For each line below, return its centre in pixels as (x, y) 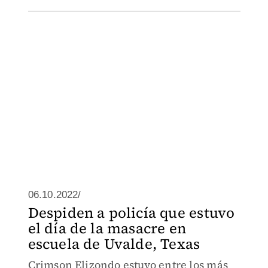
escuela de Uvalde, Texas (114, 244)
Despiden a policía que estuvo (131, 213)
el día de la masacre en (107, 228)
